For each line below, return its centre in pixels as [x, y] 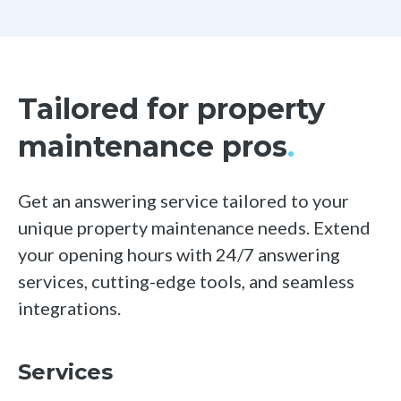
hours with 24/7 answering [232, 254]
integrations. [69, 307]
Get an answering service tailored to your [183, 200]
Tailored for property [171, 108]
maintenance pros [153, 146]
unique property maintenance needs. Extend [194, 227]
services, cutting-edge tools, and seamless [186, 281]
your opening [71, 254]
